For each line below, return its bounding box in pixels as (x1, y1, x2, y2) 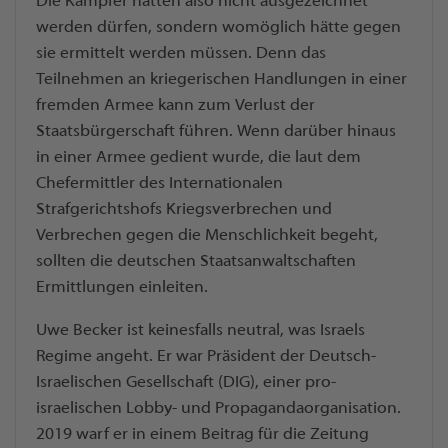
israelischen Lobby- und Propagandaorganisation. (36, 399, 401, 418)
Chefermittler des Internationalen (36, 174, 283, 193)
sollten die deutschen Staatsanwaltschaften (36, 252, 356, 271)
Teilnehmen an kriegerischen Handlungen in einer (36, 70, 407, 89)
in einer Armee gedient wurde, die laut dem (36, 148, 361, 167)
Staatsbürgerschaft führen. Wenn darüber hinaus (36, 122, 396, 141)
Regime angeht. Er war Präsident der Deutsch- (36, 347, 376, 366)
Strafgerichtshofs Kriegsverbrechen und (36, 200, 332, 219)
